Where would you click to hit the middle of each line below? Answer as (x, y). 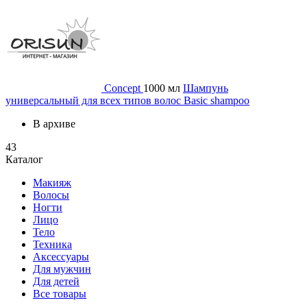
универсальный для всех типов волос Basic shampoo (127, 101)
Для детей (56, 282)
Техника (52, 245)
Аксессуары (61, 257)
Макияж (52, 183)
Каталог (24, 160)
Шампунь (206, 88)
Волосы (51, 195)
